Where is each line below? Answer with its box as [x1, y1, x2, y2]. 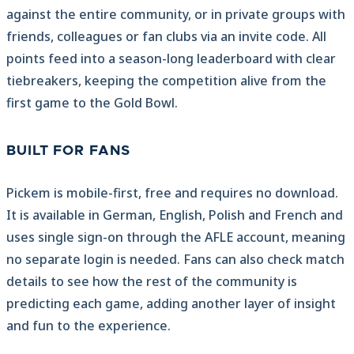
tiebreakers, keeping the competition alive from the [6, 72, 326, 90]
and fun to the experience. [6, 317, 171, 335]
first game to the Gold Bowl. [6, 94, 178, 112]
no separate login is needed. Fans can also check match [6, 250, 345, 269]
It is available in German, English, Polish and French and [6, 206, 343, 224]
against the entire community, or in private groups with [6, 6, 345, 24]
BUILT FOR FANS [6, 144, 131, 159]
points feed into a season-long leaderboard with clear [6, 50, 336, 68]
